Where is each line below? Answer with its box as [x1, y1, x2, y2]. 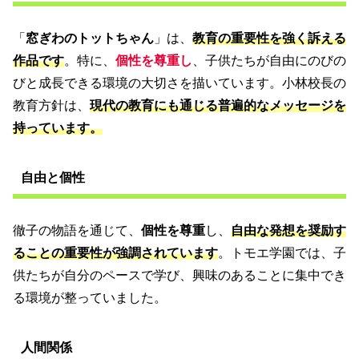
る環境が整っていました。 [13, 290, 167, 305]
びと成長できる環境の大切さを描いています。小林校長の [13, 75, 346, 90]
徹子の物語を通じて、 [13, 223, 141, 237]
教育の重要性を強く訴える [192, 30, 346, 45]
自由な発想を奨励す [231, 223, 346, 237]
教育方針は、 [13, 98, 90, 112]
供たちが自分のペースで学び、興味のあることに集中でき [13, 268, 346, 282]
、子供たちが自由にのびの [192, 53, 346, 67]
